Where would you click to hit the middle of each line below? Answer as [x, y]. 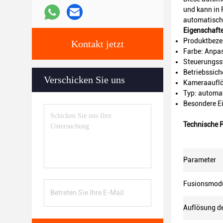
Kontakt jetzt [98, 44]
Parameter [200, 160]
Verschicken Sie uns [84, 80]
